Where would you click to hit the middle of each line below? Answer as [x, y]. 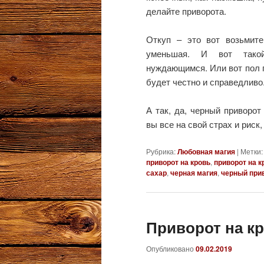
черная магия [194, 172]
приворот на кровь [178, 162]
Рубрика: [161, 151]
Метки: [252, 151]
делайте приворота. [186, 11]
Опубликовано [171, 249]
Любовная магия [206, 151]
